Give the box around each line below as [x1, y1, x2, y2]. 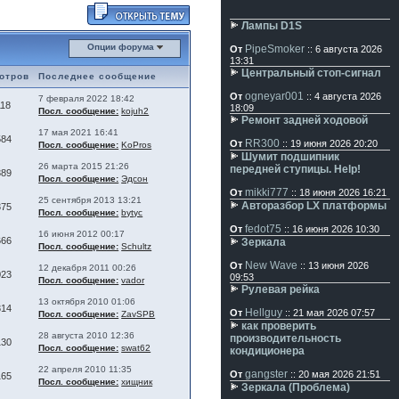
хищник [121, 377, 153, 387]
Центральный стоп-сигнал [241, 67, 381, 79]
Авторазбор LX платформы [241, 199, 387, 212]
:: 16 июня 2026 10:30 [281, 224, 379, 234]
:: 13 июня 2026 [297, 260, 369, 271]
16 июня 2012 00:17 [38, 229, 126, 239]
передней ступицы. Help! [230, 163, 361, 175]
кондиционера [230, 345, 305, 357]
